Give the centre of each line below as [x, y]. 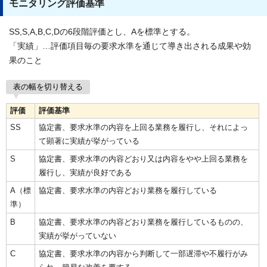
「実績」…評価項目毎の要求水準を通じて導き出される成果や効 [130, 46]
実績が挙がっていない [77, 235]
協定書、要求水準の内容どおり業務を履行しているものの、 [143, 222]
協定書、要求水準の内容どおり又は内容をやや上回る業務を [143, 159]
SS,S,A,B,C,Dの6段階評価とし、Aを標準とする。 [102, 32]
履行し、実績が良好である [85, 172]
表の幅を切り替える [48, 86]
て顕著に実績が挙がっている [89, 141]
